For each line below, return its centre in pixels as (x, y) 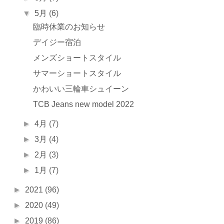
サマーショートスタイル (77, 73)
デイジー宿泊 (57, 42)
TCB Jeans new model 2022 (83, 104)
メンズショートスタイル (77, 58)
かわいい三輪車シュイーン (81, 89)
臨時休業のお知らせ (69, 27)
